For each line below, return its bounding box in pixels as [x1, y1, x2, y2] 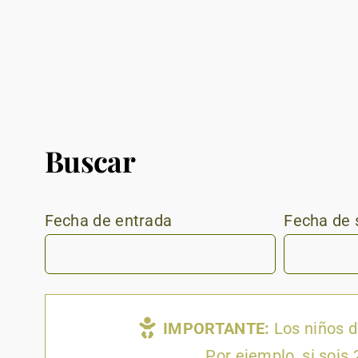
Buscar [44, 141, 136, 181]
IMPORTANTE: [163, 319, 270, 339]
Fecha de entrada [44, 211, 173, 231]
